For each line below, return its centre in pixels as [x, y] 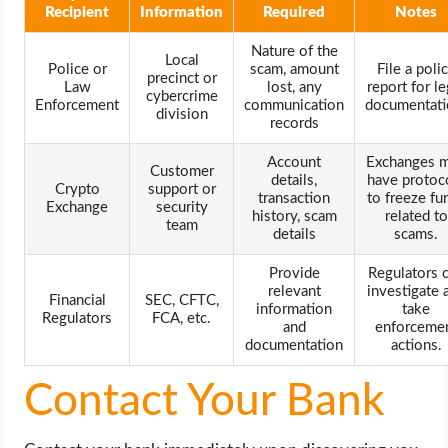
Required [294, 13]
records [294, 124]
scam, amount [294, 70]
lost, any [294, 88]
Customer [181, 172]
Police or [77, 70]
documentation [294, 346]
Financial [77, 301]
